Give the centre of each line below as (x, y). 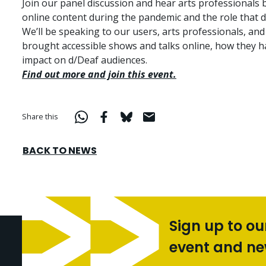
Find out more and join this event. (99, 74)
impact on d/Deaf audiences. (85, 60)
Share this (40, 117)
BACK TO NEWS (60, 150)
